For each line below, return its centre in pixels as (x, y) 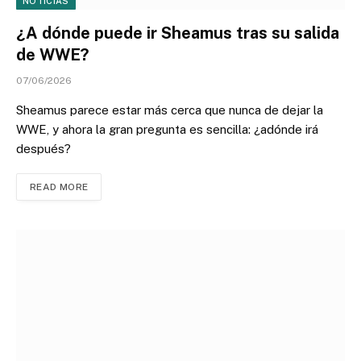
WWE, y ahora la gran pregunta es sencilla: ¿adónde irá (167, 130)
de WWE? (52, 55)
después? (44, 149)
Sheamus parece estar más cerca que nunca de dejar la (170, 110)
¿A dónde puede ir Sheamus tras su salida (178, 33)
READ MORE (59, 187)
